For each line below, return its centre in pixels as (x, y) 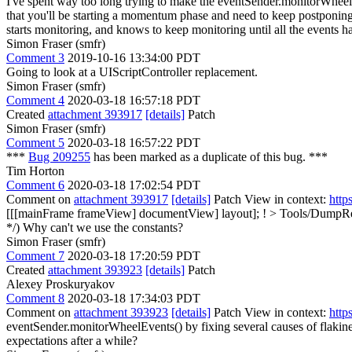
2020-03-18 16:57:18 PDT (134, 100)
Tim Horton (35, 170)
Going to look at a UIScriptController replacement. (132, 71)
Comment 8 (35, 298)
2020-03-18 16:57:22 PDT (134, 142)
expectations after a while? (72, 340)
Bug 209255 (59, 156)
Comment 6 (35, 185)
